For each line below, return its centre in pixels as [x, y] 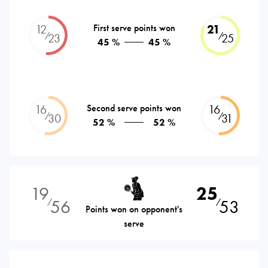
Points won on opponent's [134, 209]
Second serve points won [134, 108]
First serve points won [134, 28]
